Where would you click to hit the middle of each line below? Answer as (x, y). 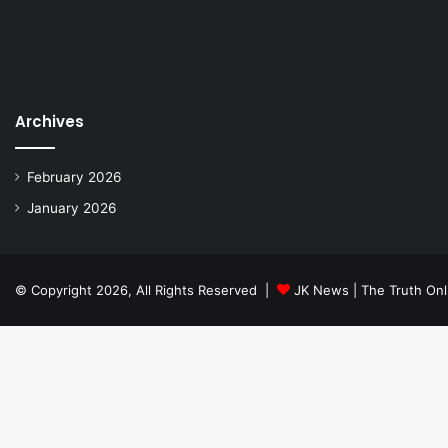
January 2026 (72, 208)
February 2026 (74, 177)
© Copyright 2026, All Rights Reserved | (146, 290)
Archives (49, 121)
